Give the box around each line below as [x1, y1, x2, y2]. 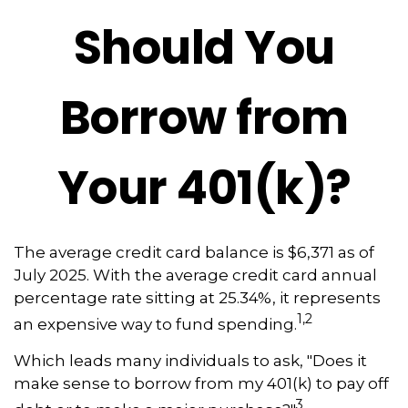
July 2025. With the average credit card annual [14, 266, 377, 284]
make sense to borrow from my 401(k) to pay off [14, 373, 389, 393]
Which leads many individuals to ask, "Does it [14, 351, 367, 370]
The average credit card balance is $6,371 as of [14, 243, 374, 261]
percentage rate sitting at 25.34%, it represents [14, 289, 381, 307]
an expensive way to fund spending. [14, 314, 297, 333]
